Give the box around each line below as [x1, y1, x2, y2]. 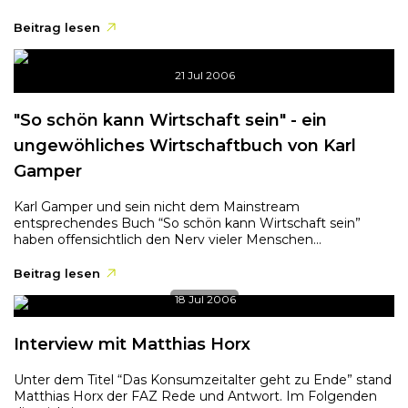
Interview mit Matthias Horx [14, 334, 250, 354]
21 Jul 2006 [175, 68, 235, 82]
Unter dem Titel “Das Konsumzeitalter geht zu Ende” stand [14, 372, 392, 388]
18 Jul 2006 [174, 292, 236, 306]
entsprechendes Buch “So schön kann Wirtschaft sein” [14, 215, 361, 231]
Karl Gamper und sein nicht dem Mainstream [14, 199, 300, 215]
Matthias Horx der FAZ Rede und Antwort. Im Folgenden [14, 388, 377, 404]
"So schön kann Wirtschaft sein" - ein [14, 110, 327, 130]
